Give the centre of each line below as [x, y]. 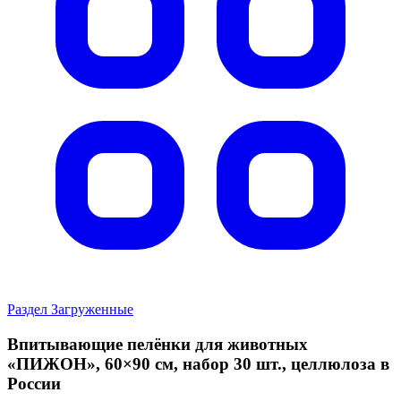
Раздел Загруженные [70, 310]
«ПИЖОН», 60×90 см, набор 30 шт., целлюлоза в [198, 364]
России [34, 384]
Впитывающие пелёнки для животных [158, 345]
